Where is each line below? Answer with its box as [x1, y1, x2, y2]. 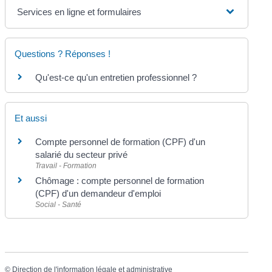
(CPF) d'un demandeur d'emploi [35, 188, 161, 199]
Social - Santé [35, 200, 82, 209]
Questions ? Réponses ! [15, 48, 111, 59]
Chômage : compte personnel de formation [35, 175, 205, 186]
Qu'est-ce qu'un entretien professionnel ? [35, 72, 197, 83]
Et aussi [15, 113, 47, 123]
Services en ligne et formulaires [17, 6, 142, 17]
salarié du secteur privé [35, 149, 128, 160]
